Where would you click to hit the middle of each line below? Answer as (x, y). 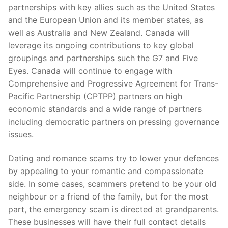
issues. (21, 134)
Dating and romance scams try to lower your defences (113, 159)
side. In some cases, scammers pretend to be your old (112, 184)
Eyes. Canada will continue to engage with (90, 70)
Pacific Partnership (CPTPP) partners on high (95, 96)
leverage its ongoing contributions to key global (101, 45)
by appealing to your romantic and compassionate (106, 171)
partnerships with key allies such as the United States (111, 7)
